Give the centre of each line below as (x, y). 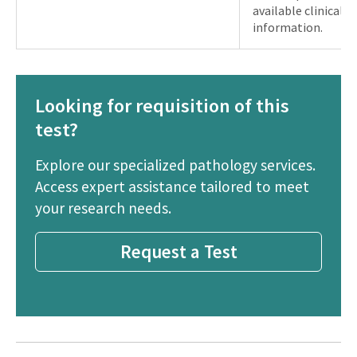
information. (288, 27)
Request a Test (178, 252)
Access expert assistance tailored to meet (172, 186)
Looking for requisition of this (162, 105)
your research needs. (103, 208)
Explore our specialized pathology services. (175, 165)
